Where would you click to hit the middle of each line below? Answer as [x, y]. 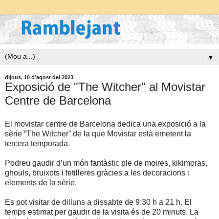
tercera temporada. [37, 144]
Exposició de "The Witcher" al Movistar [105, 87]
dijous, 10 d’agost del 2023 [39, 77]
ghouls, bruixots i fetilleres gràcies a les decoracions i [97, 173]
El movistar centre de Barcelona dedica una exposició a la [105, 124]
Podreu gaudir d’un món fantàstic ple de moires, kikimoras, [106, 163]
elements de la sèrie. [41, 183]
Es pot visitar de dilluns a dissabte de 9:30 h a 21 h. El [98, 202]
